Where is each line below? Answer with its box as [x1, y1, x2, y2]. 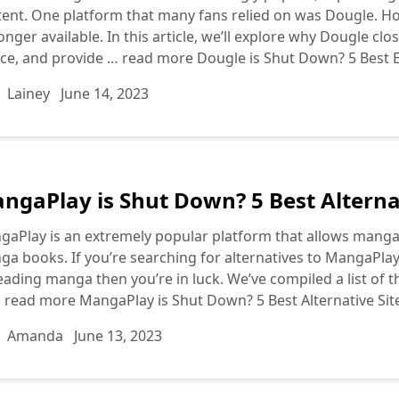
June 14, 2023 [61, 84, 149, 103]
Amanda [7, 326, 63, 346]
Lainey [7, 84, 50, 103]
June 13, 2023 [74, 326, 162, 346]
